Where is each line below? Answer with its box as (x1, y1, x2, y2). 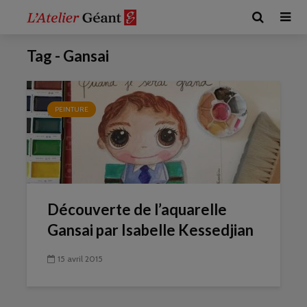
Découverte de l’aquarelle (47, 200, 227, 219)
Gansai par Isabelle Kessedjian (47, 221, 254, 239)
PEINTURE (55, 105, 88, 114)
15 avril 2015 (58, 254, 103, 265)
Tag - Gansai (27, 47, 109, 65)
